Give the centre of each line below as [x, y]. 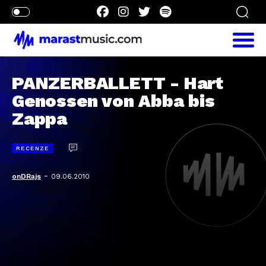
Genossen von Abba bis [113, 101]
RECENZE [33, 148]
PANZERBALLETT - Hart [118, 83]
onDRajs [26, 176]
